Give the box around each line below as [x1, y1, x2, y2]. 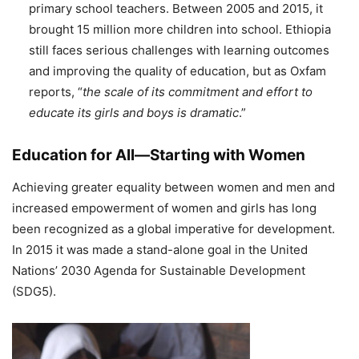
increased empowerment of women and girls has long [12, 200, 317, 216]
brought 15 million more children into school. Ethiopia [29, 21, 331, 37]
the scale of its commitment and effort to [83, 83, 313, 99]
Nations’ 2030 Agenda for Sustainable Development [12, 262, 305, 278]
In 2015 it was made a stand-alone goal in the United [12, 241, 308, 257]
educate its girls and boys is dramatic [29, 104, 239, 120]
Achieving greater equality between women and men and [12, 179, 335, 195]
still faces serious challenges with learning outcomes [29, 42, 329, 58]
